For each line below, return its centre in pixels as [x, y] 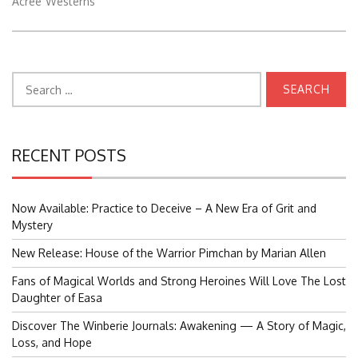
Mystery [32, 225]
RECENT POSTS [69, 155]
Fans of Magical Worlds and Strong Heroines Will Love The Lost [179, 281]
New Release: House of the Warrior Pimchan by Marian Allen [169, 253]
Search [29, 80]
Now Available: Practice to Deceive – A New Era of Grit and [164, 209]
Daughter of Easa [57, 298]
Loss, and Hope [52, 343]
